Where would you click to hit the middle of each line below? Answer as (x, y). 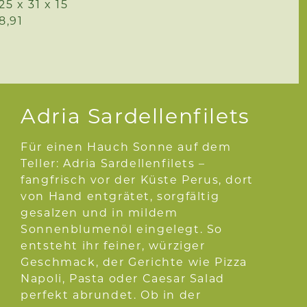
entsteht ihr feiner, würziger (113, 245)
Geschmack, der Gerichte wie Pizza (134, 262)
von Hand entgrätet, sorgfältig (120, 196)
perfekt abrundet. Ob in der (111, 295)
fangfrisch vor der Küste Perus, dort (137, 180)
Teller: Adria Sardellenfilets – (113, 163)
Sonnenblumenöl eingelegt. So (122, 229)
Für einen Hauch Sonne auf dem (126, 147)
